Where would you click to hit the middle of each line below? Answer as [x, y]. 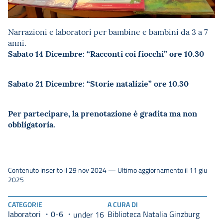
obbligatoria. [32, 124]
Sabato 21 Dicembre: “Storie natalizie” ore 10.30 [98, 83]
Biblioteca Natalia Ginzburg [154, 214]
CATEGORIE [25, 205]
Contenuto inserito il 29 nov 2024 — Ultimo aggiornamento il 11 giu [108, 170]
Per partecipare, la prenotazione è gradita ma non [103, 113]
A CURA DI [123, 205]
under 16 [89, 214]
